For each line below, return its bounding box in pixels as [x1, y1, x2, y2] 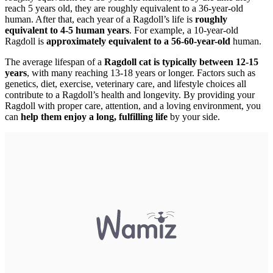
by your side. [168, 112, 220, 122]
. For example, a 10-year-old [129, 25, 238, 36]
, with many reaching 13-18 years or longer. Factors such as [27, 68, 255, 79]
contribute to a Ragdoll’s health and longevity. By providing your [5, 90, 255, 101]
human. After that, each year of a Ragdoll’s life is [5, 14, 195, 25]
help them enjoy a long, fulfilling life [21, 112, 168, 122]
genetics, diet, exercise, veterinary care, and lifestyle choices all [5, 79, 246, 90]
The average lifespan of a [5, 57, 102, 68]
